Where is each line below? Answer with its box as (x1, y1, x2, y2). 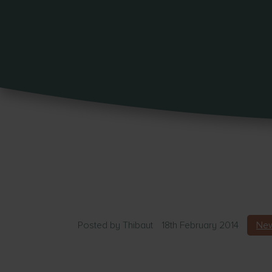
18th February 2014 (161, 219, 239, 231)
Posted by (78, 219, 123, 231)
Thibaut (123, 219, 153, 231)
